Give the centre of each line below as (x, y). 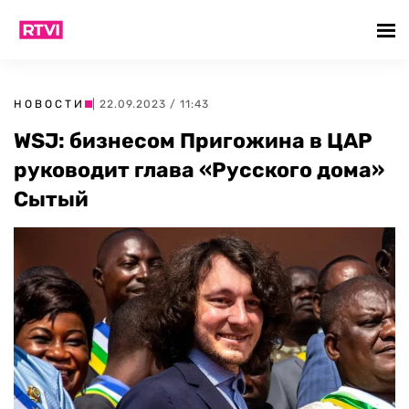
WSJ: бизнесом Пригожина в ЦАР (193, 141)
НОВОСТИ (49, 104)
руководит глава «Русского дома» (199, 170)
